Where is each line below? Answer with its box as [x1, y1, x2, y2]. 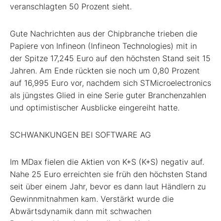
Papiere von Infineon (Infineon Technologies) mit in [10, 41, 197, 51]
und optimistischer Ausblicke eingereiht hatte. [10, 103, 180, 113]
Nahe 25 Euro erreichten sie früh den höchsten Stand [10, 169, 207, 180]
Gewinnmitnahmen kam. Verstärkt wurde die [10, 194, 174, 204]
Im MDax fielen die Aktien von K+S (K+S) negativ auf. [10, 157, 204, 167]
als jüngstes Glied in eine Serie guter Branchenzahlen [10, 90, 206, 101]
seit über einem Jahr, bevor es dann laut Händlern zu [10, 182, 206, 192]
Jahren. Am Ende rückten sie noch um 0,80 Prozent [10, 66, 200, 76]
